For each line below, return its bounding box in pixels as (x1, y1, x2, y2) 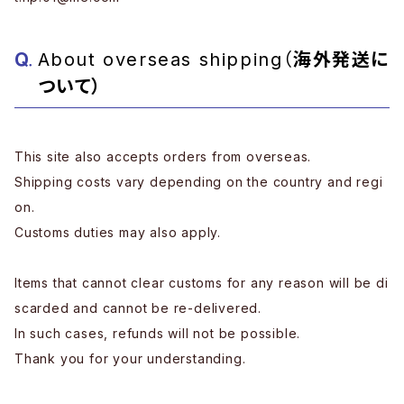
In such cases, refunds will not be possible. (14, 326, 301, 341)
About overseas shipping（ (37, 49, 294, 70)
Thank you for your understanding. (14, 351, 246, 366)
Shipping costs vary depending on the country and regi (14, 174, 383, 189)
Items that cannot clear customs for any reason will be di (14, 275, 389, 290)
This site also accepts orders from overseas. (14, 149, 312, 164)
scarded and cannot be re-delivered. (14, 300, 262, 316)
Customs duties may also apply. (14, 225, 221, 240)
